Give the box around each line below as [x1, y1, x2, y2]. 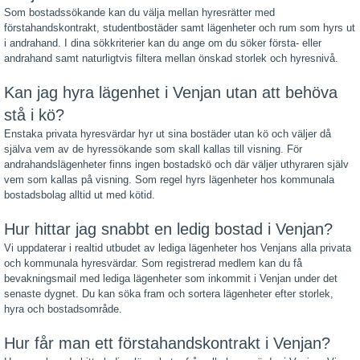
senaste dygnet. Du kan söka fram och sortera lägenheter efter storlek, [4, 287, 333, 300]
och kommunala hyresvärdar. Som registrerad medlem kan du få [4, 256, 302, 269]
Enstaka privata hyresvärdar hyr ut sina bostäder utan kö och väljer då [4, 127, 331, 140]
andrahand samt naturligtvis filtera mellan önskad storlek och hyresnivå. [4, 51, 338, 64]
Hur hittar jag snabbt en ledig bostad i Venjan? [4, 219, 333, 238]
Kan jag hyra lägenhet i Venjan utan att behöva [4, 83, 337, 101]
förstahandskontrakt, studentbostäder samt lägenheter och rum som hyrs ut [4, 21, 355, 34]
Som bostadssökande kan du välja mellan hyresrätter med [4, 6, 275, 18]
